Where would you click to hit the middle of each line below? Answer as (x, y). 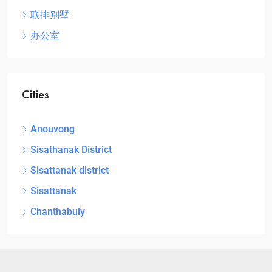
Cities (36, 95)
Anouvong (53, 129)
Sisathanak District (71, 150)
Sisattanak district (70, 171)
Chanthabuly (58, 212)
